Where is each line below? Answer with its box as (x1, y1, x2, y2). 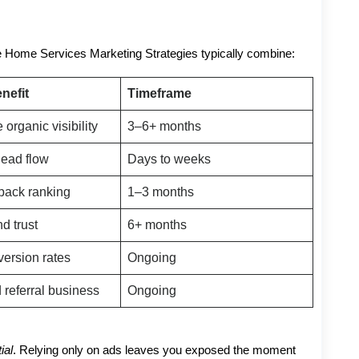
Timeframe (127, 86, 192, 100)
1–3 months (127, 184, 195, 199)
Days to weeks (127, 151, 212, 166)
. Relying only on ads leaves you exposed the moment (13, 342, 296, 357)
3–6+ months (127, 119, 202, 133)
